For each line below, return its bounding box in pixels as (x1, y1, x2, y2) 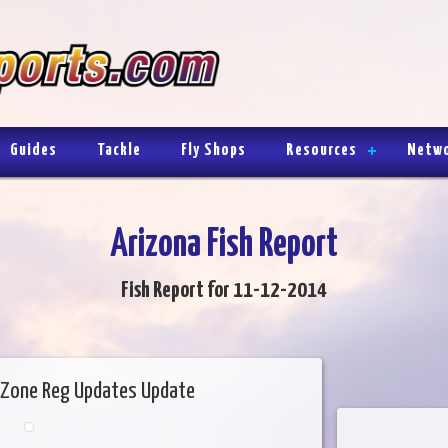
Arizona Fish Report (110, 226, 338, 264)
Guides (10, 141, 57, 159)
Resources (286, 141, 357, 159)
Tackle (97, 141, 141, 159)
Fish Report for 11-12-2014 (121, 278, 327, 302)
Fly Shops (181, 141, 246, 159)
